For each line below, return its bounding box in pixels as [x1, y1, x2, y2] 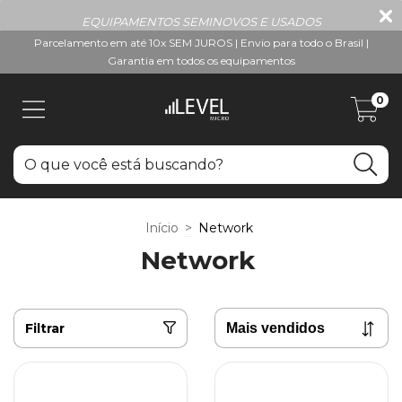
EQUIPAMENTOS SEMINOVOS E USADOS [81, 14, 321, 29]
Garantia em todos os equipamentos [107, 54, 295, 67]
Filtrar [25, 319, 65, 336]
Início [145, 220, 179, 236]
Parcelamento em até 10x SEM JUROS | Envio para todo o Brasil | [33, 36, 369, 49]
